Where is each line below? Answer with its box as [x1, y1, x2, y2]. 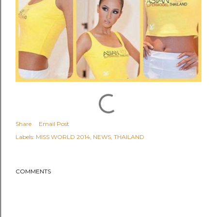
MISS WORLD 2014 [36, 133, 90, 140]
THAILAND [114, 133, 144, 140]
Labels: [15, 133, 34, 140]
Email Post [39, 120, 69, 127]
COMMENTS [15, 168, 51, 175]
